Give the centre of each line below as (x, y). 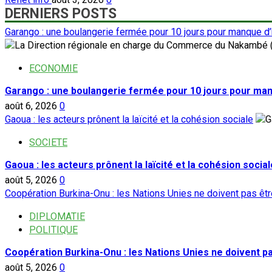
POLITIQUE (53, 230)
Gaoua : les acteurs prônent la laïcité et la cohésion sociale (129, 120)
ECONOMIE (53, 69)
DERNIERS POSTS (61, 14)
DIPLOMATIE (57, 217)
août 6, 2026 (32, 106)
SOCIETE (48, 143)
